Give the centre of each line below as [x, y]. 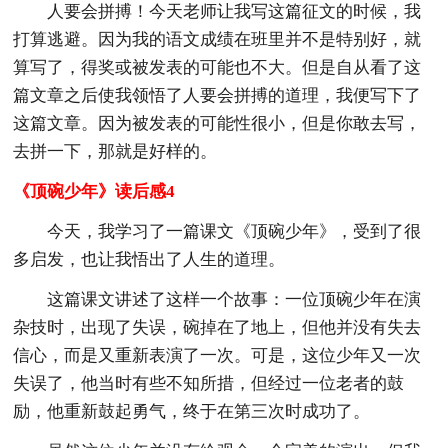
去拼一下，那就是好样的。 [115, 151]
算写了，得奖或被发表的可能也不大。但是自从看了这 [217, 67]
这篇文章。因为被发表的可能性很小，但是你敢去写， [217, 123]
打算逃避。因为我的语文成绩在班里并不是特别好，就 [217, 39]
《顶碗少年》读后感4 [94, 191]
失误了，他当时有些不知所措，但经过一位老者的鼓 [209, 383]
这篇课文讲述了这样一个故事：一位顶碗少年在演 [234, 299]
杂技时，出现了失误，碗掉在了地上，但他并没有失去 [217, 327]
